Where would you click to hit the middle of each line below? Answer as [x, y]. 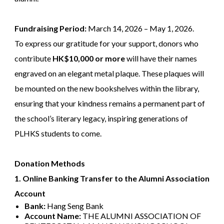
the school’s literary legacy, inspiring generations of [101, 118]
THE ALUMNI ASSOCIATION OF [141, 216]
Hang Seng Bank [74, 206]
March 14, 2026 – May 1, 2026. [140, 28]
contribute [33, 58]
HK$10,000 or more [88, 58]
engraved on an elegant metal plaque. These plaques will [109, 73]
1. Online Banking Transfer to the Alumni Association [112, 178]
